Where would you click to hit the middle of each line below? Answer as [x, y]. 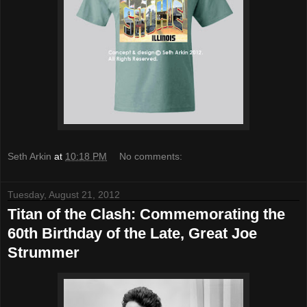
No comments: [151, 156]
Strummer [44, 252]
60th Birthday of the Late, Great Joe [132, 233]
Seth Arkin [29, 156]
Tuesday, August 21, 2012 [64, 194]
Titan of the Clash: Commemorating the [146, 214]
